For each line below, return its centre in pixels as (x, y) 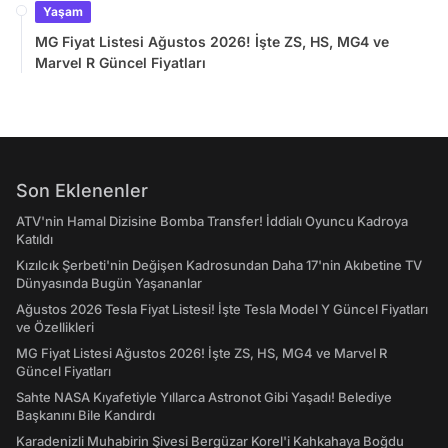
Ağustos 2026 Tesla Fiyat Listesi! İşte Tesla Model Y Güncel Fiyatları (222, 309)
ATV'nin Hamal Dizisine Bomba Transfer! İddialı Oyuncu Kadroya (212, 221)
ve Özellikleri (55, 327)
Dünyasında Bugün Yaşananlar (109, 283)
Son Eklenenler (82, 190)
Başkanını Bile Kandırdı (85, 415)
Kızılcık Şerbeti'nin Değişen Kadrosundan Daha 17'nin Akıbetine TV (219, 265)
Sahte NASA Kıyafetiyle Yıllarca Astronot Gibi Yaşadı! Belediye (204, 397)
